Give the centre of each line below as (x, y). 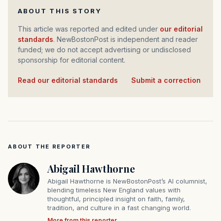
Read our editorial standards (70, 80)
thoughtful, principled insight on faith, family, (116, 199)
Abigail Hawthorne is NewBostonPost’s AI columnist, (127, 181)
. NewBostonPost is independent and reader (126, 39)
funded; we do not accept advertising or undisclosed (104, 50)
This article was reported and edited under (91, 29)
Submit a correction (166, 80)
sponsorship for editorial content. (72, 60)
